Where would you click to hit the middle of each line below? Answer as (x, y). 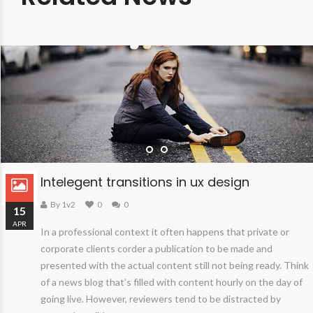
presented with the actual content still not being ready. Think (175, 265)
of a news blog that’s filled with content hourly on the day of (172, 282)
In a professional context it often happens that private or (165, 232)
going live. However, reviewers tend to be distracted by (161, 299)
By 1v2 (63, 205)
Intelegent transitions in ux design (145, 182)
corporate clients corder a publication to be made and (156, 249)
